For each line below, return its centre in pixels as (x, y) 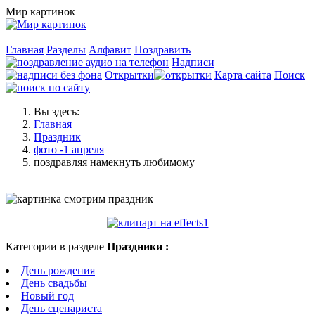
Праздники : (138, 246)
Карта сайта (243, 75)
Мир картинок (40, 12)
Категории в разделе (56, 246)
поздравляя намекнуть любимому (114, 162)
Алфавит (110, 50)
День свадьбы (54, 283)
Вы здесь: (59, 111)
